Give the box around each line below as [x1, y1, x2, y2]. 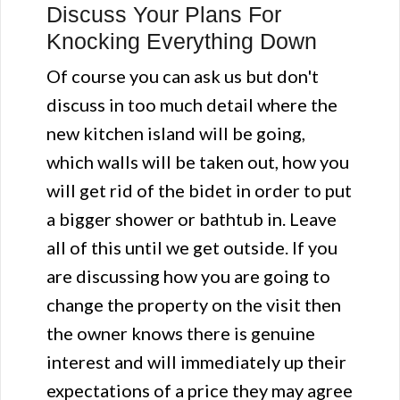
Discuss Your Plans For [46, 2, 281, 27]
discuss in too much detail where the [46, 94, 337, 115]
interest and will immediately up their [46, 351, 346, 372]
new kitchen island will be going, [46, 122, 305, 144]
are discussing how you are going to [46, 265, 330, 287]
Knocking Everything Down [46, 29, 317, 54]
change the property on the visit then [46, 294, 341, 315]
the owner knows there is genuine [46, 322, 315, 344]
